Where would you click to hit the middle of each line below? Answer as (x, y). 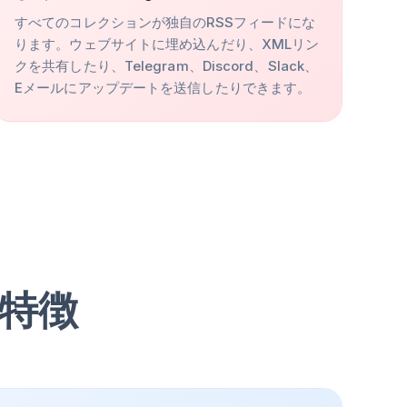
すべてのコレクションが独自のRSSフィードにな (165, 22)
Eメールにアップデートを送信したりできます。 (163, 88)
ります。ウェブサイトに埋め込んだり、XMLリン (167, 44)
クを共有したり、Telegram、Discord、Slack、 (167, 66)
